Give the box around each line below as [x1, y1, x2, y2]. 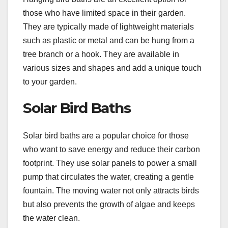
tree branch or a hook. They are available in [23, 50, 179, 59]
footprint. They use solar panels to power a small [23, 158, 197, 167]
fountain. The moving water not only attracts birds [23, 186, 199, 195]
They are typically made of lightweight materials [23, 22, 194, 32]
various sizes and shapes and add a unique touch [23, 64, 202, 73]
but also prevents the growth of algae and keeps [23, 199, 195, 209]
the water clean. [23, 213, 80, 222]
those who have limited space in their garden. [23, 9, 186, 18]
